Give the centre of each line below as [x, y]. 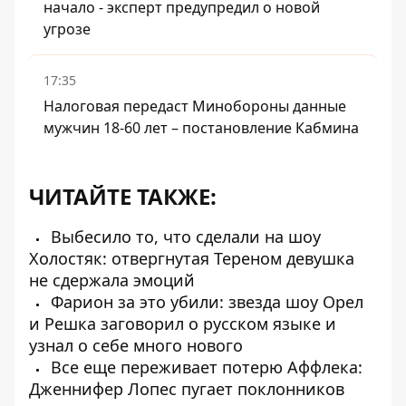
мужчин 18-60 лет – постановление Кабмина [201, 128]
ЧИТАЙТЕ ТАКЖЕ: [123, 196]
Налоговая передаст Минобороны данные [195, 106]
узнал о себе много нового [136, 345]
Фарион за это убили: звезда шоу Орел [205, 302]
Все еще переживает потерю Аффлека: [204, 367]
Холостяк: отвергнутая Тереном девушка [192, 258]
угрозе [67, 29]
